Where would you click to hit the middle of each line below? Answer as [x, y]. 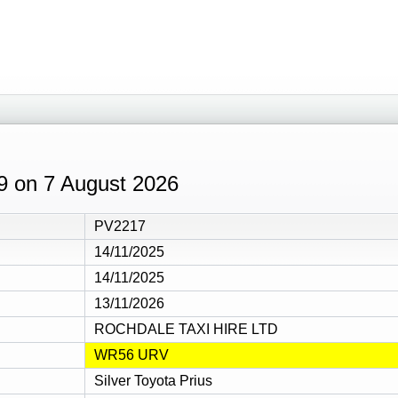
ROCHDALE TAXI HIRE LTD [186, 329]
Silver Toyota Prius [153, 380]
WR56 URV [131, 354]
